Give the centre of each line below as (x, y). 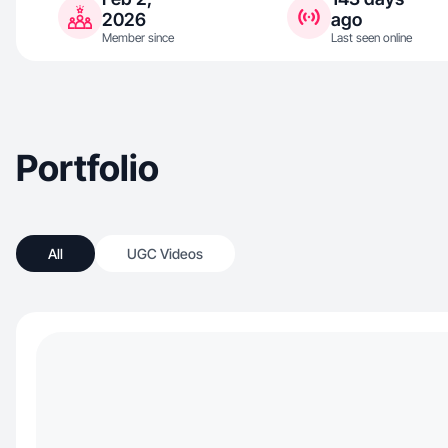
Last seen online (371, 37)
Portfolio (87, 168)
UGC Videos (165, 253)
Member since (138, 37)
